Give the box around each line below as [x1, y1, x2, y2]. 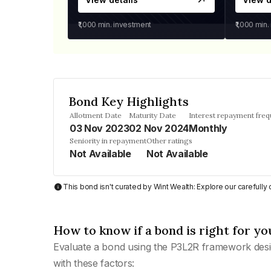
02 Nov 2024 [129, 122, 189, 134]
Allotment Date [70, 111, 122, 120]
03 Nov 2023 [70, 122, 129, 134]
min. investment [96, 20, 151, 29]
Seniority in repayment [70, 136, 146, 145]
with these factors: [53, 257, 134, 269]
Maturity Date [129, 111, 177, 120]
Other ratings [146, 136, 192, 145]
